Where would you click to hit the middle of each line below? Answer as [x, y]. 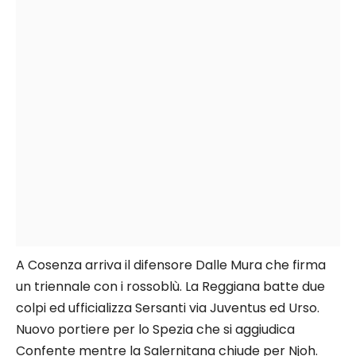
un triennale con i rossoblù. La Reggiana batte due [170, 287]
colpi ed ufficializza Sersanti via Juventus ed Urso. [168, 308]
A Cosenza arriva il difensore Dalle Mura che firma [171, 265]
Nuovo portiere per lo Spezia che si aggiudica [155, 330]
